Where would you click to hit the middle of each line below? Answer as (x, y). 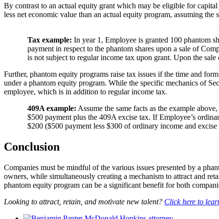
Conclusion (32, 147)
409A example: (52, 109)
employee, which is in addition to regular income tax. (86, 92)
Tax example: (50, 40)
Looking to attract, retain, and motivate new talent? (84, 202)
